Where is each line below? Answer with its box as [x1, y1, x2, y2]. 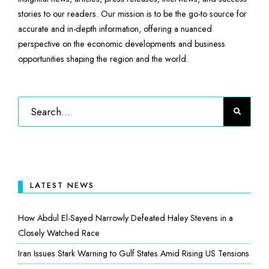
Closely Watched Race [18, 227, 100, 240]
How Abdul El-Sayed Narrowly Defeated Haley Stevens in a [18, 212, 233, 225]
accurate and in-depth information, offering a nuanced [18, 23, 212, 35]
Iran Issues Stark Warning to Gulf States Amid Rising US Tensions [18, 247, 249, 260]
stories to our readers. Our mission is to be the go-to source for [18, 8, 247, 20]
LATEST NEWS [30, 180, 94, 192]
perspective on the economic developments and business [18, 38, 225, 50]
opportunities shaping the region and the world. [18, 53, 189, 65]
